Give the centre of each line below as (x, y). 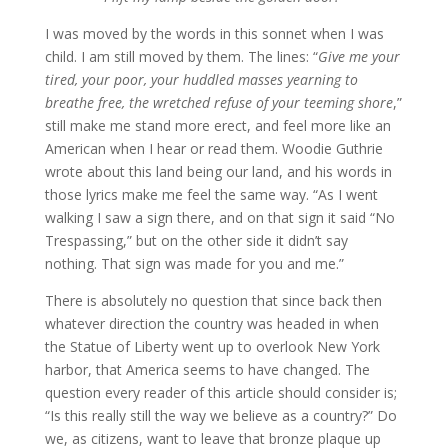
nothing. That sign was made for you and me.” (194, 264)
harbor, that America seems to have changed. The (207, 370)
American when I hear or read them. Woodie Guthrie (213, 149)
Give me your (358, 57)
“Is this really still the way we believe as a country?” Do (220, 416)
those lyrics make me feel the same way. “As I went (211, 195)
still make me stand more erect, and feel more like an (217, 126)
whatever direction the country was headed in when (211, 324)
